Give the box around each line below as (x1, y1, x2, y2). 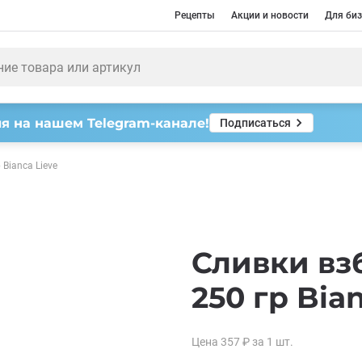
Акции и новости (231, 9, 309, 21)
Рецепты (175, 9, 215, 21)
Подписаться (220, 116, 291, 129)
